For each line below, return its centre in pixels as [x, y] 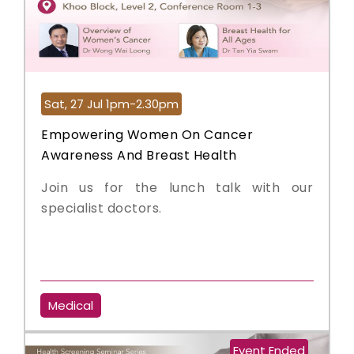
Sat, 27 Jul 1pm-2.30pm [111, 104]
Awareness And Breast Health [139, 155]
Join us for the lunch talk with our [177, 188]
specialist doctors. [102, 208]
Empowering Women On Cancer [147, 135]
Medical [71, 305]
